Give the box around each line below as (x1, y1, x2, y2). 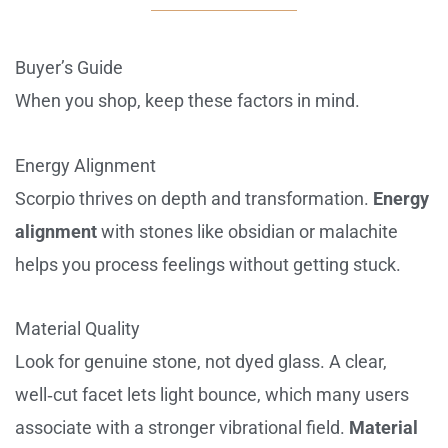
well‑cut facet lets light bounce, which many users (15, 384, 409, 406)
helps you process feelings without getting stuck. (15, 253, 401, 275)
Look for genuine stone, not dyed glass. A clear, (15, 351, 387, 373)
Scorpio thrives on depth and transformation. (15, 187, 373, 209)
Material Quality (15, 318, 140, 340)
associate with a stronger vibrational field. (15, 417, 349, 439)
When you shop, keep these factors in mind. (15, 90, 360, 112)
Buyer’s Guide (15, 57, 123, 79)
